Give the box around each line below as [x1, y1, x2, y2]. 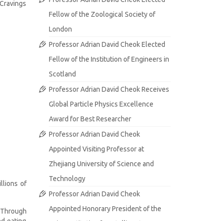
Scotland [48, 70, 76, 78]
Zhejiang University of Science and [48, 160, 154, 168]
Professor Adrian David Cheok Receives [48, 85, 169, 93]
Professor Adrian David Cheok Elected [48, 40, 165, 48]
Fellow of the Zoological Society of [48, 10, 155, 18]
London [48, 25, 72, 33]
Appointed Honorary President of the [48, 205, 161, 213]
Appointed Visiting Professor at [48, 145, 144, 153]
